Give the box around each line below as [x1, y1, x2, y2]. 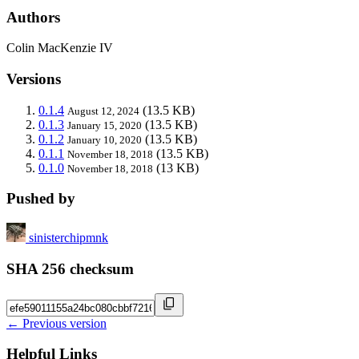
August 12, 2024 [67, 104, 139, 117]
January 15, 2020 [67, 119, 142, 131]
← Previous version [6, 316, 107, 330]
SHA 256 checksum [6, 260, 134, 277]
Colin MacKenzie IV [6, 41, 113, 55]
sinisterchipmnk [29, 231, 108, 245]
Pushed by [6, 190, 75, 208]
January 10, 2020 [67, 133, 142, 146]
